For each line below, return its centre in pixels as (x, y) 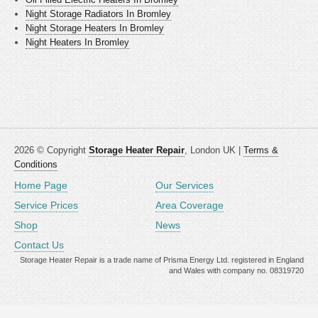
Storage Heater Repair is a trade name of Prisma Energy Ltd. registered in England (162, 260)
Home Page (41, 185)
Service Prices (46, 205)
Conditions (36, 164)
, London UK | (214, 150)
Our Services (185, 185)
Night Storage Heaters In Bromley (95, 28)
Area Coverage (190, 205)
